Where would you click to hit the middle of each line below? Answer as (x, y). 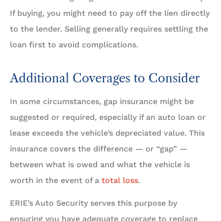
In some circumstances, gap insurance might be (102, 101)
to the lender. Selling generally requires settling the (109, 29)
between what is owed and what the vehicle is (100, 164)
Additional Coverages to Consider (105, 78)
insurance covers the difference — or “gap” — (99, 148)
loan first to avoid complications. (74, 44)
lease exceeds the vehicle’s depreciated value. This (107, 133)
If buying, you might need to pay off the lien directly (110, 13)
